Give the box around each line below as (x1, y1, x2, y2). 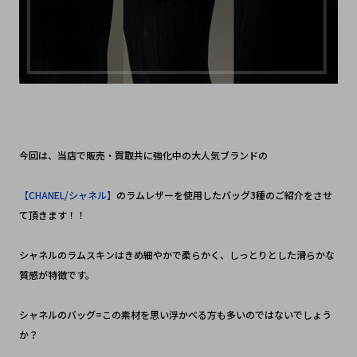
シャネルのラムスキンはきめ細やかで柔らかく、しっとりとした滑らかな (18, 248, 335, 262)
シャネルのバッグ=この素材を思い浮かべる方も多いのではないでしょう (18, 308, 331, 322)
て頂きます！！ (18, 208, 86, 222)
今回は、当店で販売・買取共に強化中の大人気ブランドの (18, 148, 268, 163)
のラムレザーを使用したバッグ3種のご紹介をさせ (116, 188, 332, 202)
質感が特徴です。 (18, 268, 95, 282)
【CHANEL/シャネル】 (18, 188, 116, 202)
